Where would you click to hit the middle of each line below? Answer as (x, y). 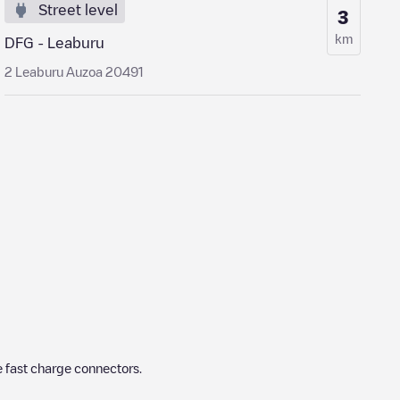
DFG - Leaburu (55, 43)
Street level (79, 10)
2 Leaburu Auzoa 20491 (75, 71)
